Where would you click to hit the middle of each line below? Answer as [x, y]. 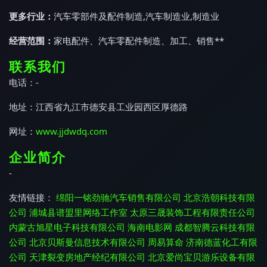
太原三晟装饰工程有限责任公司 [193, 212]
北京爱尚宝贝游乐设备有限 [201, 257]
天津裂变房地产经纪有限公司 [87, 257]
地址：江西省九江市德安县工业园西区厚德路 [98, 107]
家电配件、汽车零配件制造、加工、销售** [139, 41]
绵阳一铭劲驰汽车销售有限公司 [119, 197]
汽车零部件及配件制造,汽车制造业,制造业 [136, 16]
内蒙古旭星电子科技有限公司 [67, 227]
